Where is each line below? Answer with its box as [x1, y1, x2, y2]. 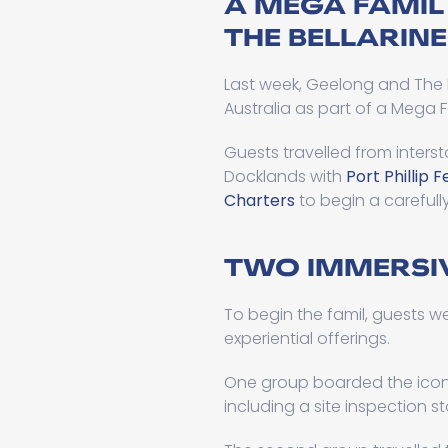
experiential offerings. [224, 327, 390, 351]
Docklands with [224, 165, 346, 188]
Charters [224, 189, 295, 212]
